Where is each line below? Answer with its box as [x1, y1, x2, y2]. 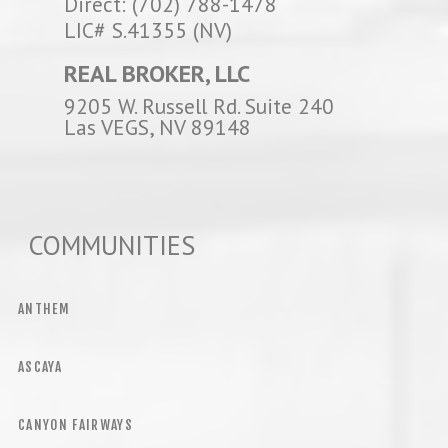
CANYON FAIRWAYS [18, 417, 133, 434]
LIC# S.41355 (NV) [64, 16, 232, 45]
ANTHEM [18, 301, 70, 318]
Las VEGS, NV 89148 [64, 113, 251, 142]
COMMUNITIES [15, 228, 195, 263]
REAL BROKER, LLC [64, 58, 250, 90]
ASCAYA [18, 359, 62, 376]
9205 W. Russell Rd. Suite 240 [64, 92, 334, 121]
